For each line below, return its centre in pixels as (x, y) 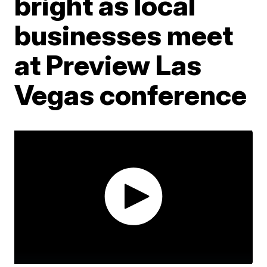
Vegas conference (131, 95)
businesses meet (124, 35)
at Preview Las (108, 65)
